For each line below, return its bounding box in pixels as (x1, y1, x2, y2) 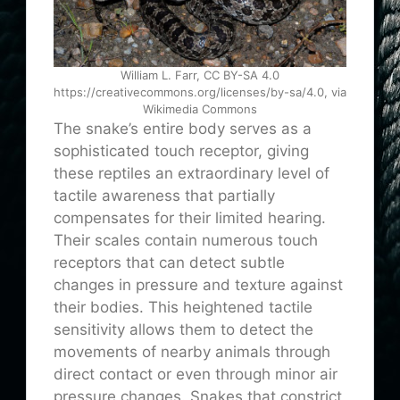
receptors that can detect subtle (54, 253, 285, 271)
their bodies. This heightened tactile (54, 297, 312, 316)
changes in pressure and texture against (54, 275, 343, 294)
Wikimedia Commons (143, 101, 257, 116)
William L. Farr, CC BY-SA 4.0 (121, 67, 279, 82)
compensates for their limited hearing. (54, 208, 326, 227)
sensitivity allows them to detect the (54, 320, 313, 338)
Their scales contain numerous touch (54, 230, 318, 249)
